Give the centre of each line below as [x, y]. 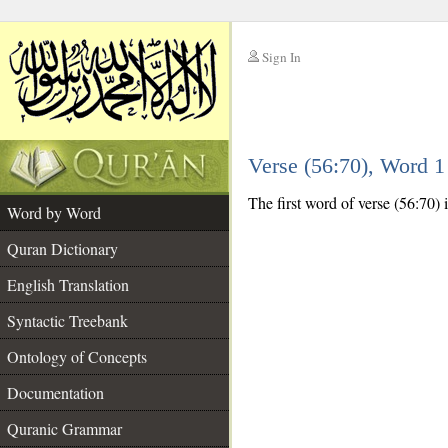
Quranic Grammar [64, 428]
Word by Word [54, 212]
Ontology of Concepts [77, 356]
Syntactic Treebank [67, 320]
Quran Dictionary [62, 248]
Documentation [55, 392]
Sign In [281, 57]
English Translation [68, 284]
